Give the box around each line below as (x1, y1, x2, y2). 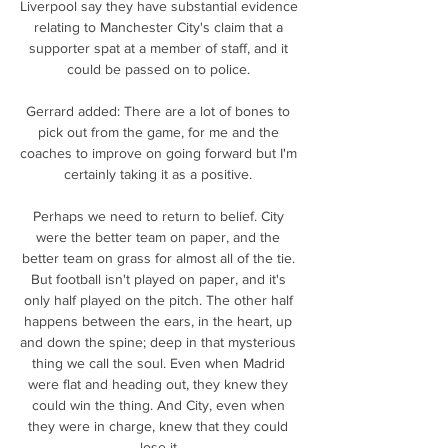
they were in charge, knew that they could (28, 417, 288, 434)
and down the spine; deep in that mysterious (20, 333, 296, 350)
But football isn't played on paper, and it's (30, 270, 286, 287)
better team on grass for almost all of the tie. (21, 249, 295, 266)
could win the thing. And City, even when (31, 396, 285, 413)
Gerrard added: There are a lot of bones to (26, 102, 290, 119)
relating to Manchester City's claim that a (33, 18, 283, 35)
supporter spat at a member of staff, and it (28, 39, 288, 56)
